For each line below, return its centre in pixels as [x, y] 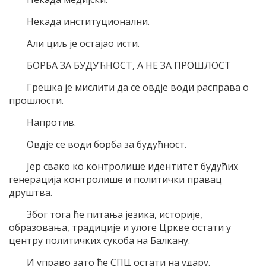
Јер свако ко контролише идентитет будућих [132, 166]
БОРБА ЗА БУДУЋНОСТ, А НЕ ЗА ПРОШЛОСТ [129, 65]
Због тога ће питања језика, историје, [115, 214]
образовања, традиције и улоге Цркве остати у [120, 227]
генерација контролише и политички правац [115, 179]
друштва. [31, 192]
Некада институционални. [88, 21]
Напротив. [51, 122]
